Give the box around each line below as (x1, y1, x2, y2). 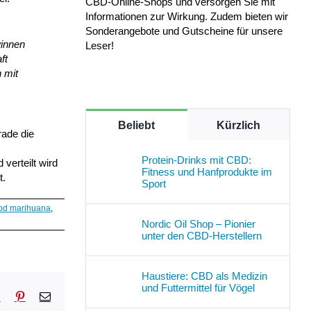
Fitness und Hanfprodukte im (141, 165, 272, 178)
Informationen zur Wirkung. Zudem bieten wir (85, 10, 288, 22)
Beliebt (118, 119, 155, 131)
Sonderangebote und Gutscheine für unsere (85, 24, 283, 37)
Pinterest (24, 289, 62, 301)
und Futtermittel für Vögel (141, 281, 255, 294)
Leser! (85, 39, 114, 51)
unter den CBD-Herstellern (141, 229, 262, 242)
